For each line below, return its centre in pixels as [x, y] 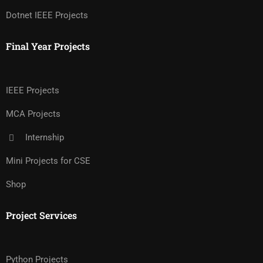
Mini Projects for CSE [48, 161]
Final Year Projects [48, 46]
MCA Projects [33, 114]
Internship [44, 138]
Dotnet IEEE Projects [47, 16]
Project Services [41, 215]
